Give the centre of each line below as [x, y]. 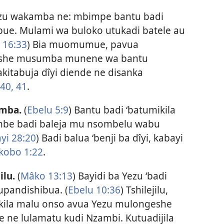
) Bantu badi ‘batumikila [122, 110]
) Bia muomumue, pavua [82, 44]
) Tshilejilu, [144, 189]
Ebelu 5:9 [47, 110]
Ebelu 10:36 [94, 189]
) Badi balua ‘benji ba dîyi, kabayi [109, 138]
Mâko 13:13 [46, 175]
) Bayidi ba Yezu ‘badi [119, 175]
